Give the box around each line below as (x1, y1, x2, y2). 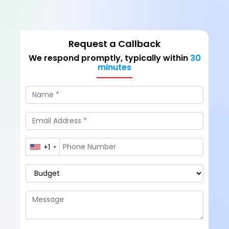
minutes (98, 61, 131, 73)
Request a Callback (68, 37, 161, 50)
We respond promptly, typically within (28, 52, 190, 64)
